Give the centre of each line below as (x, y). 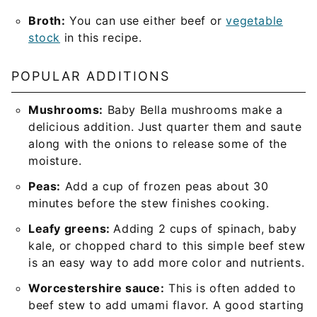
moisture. (55, 160)
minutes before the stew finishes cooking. (149, 203)
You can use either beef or (146, 20)
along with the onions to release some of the (158, 143)
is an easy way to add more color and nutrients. (167, 262)
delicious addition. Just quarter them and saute (165, 126)
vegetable (254, 20)
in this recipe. (101, 37)
